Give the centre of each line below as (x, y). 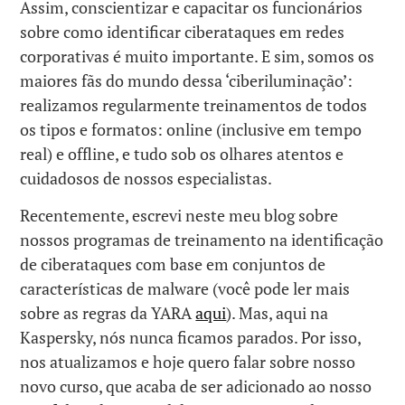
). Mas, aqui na (278, 312)
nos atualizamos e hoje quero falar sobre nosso (188, 361)
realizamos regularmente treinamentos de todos (194, 105)
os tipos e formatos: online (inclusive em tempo (191, 130)
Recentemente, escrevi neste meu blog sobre (179, 215)
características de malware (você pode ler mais (185, 288)
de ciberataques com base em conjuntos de (173, 264)
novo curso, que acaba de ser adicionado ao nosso (196, 386)
